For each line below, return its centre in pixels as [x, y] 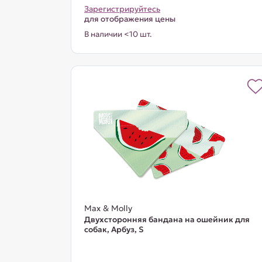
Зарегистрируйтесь [122, 9]
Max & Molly [108, 208]
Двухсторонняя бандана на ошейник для [167, 220]
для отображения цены [130, 19]
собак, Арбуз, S [113, 230]
